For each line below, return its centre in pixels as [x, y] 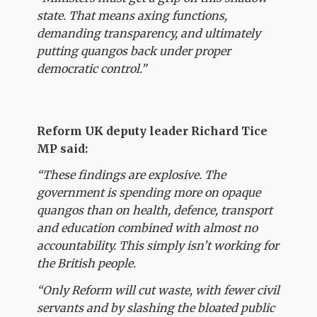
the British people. [87, 264]
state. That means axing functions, [132, 16]
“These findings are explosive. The [132, 175]
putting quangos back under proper [134, 51]
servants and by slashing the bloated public [156, 307]
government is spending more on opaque [149, 193]
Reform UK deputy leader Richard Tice [152, 131]
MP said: [63, 148]
